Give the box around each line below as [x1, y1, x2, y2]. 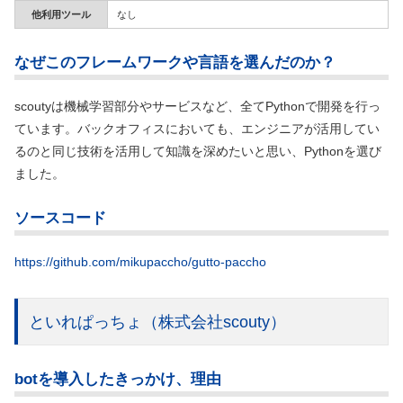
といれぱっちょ [29, 313, 142, 332]
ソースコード [14, 210, 106, 228]
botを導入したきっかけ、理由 [14, 370, 221, 388]
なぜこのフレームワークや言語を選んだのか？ [14, 53, 336, 71]
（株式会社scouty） [142, 313, 286, 332]
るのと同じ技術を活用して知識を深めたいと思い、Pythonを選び [14, 143, 381, 158]
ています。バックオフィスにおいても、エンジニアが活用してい [14, 121, 380, 136]
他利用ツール [31, 9, 91, 21]
